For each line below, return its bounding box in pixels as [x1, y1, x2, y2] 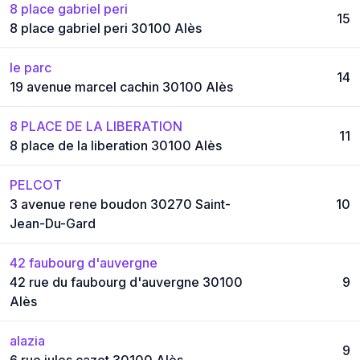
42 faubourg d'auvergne [10, 254, 157, 271]
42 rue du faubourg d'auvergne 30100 [10, 273, 243, 290]
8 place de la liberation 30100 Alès [10, 137, 222, 153]
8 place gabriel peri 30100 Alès [10, 19, 202, 36]
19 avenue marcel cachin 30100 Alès [10, 78, 233, 95]
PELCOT [10, 176, 62, 193]
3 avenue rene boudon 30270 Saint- [10, 195, 231, 212]
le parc [10, 59, 51, 76]
